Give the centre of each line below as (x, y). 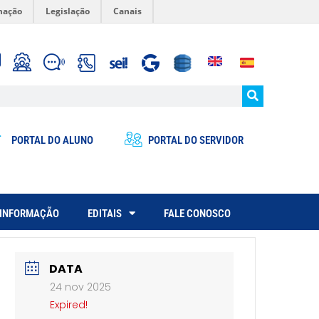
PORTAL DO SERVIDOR (195, 141)
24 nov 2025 (81, 287)
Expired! (69, 304)
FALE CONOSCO (197, 213)
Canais (127, 11)
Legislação (68, 11)
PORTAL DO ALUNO (52, 141)
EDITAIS (105, 213)
